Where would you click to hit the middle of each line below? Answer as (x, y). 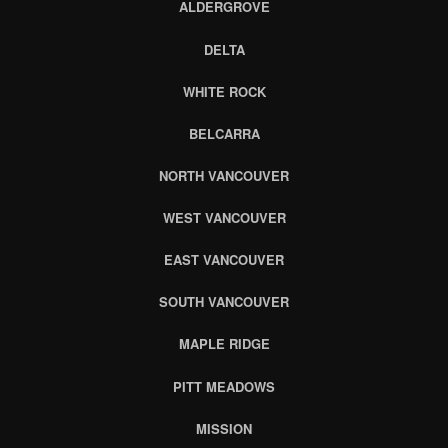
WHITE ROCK (224, 91)
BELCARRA (224, 133)
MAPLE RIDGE (224, 344)
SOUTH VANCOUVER (224, 302)
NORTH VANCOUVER (224, 175)
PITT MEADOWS (224, 386)
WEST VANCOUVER (224, 217)
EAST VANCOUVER (224, 260)
